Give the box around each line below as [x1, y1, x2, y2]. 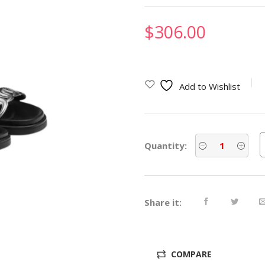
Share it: [144, 196, 182, 209]
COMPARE [171, 248, 211, 260]
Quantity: [144, 139, 187, 151]
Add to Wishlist [179, 80, 240, 92]
